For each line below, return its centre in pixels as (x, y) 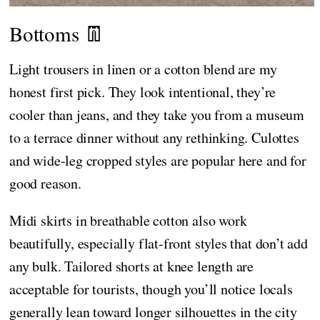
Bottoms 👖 (57, 33)
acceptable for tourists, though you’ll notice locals (151, 289)
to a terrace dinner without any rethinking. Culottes (154, 137)
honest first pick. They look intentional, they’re (143, 91)
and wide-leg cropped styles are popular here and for (158, 160)
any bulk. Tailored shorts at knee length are (132, 266)
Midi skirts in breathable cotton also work (128, 220)
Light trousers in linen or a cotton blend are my (143, 69)
